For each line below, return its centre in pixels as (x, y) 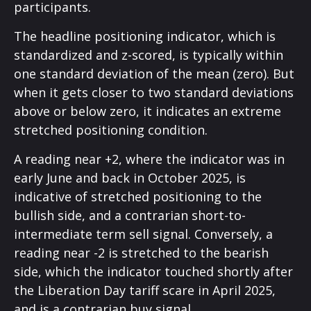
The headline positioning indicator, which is (145, 36)
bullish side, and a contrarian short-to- (130, 216)
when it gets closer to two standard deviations (154, 93)
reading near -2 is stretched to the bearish (141, 253)
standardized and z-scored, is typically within (149, 55)
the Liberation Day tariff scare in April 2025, (145, 291)
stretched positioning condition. (111, 130)
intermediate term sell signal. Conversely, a (143, 234)
